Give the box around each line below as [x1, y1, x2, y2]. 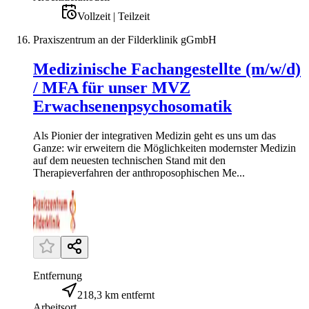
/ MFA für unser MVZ [33, 78, 190, 97]
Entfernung [33, 269, 82, 281]
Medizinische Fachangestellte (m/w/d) [33, 59, 301, 78]
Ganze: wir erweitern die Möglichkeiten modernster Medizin [33, 141, 296, 154]
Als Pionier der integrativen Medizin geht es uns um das [33, 129, 276, 141]
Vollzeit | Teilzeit [77, 10, 150, 23]
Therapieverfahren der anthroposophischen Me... [33, 166, 245, 179]
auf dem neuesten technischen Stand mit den [33, 154, 226, 166]
